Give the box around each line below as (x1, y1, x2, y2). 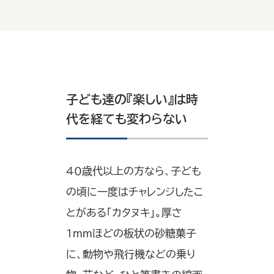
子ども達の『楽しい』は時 (66, 93, 198, 106)
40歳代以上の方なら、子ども (66, 166, 201, 177)
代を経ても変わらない (66, 113, 187, 125)
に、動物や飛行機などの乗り (66, 249, 196, 260)
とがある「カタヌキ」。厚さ (66, 207, 182, 218)
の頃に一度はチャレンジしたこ (66, 187, 203, 198)
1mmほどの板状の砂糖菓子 (66, 228, 196, 239)
